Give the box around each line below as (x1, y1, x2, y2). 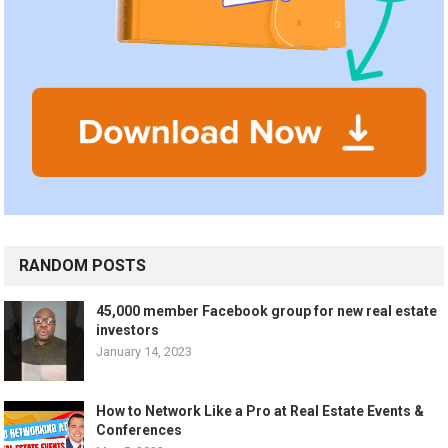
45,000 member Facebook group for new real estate (96, 303, 438, 320)
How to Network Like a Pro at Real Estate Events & (96, 403, 425, 420)
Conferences (96, 422, 183, 439)
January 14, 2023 (96, 344, 193, 360)
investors (96, 322, 160, 339)
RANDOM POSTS (19, 256, 147, 276)
